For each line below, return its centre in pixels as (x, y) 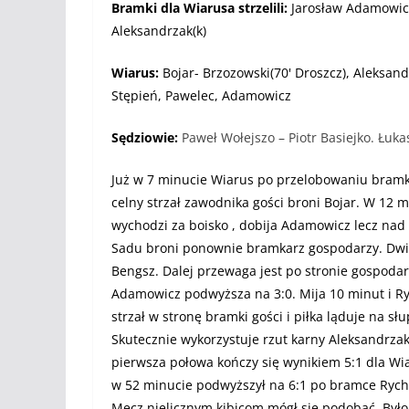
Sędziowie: (147, 137)
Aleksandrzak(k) (159, 30)
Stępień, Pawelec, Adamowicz (201, 95)
